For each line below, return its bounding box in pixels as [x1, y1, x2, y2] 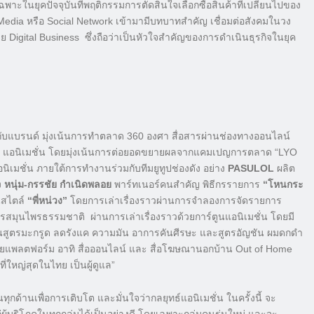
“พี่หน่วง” [27, 195, 70, 207]
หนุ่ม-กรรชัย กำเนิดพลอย [1, 179, 114, 191]
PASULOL [228, 163, 277, 175]
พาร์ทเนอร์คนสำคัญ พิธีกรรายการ [114, 179, 263, 191]
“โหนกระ [263, 179, 303, 191]
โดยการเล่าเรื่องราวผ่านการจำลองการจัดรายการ [70, 195, 282, 207]
